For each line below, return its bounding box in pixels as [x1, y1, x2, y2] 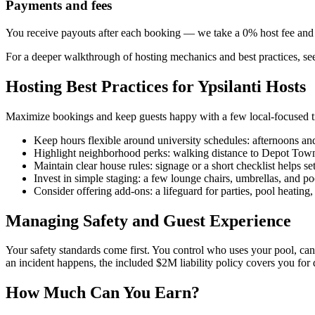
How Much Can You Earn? [6, 283, 200, 302]
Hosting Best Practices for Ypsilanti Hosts [6, 77, 306, 96]
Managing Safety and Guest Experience [6, 211, 291, 230]
